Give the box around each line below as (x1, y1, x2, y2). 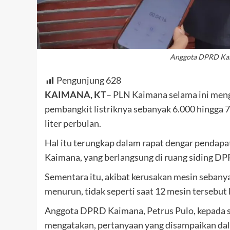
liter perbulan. (45, 118, 101, 129)
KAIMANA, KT (45, 89, 106, 101)
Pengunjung (56, 74, 104, 86)
